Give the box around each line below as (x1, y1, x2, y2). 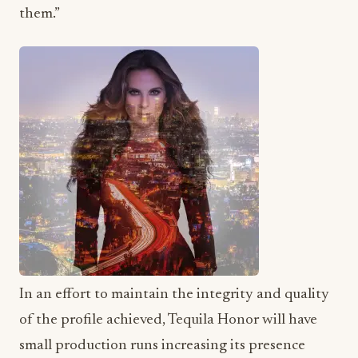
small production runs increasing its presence (19, 338, 305, 354)
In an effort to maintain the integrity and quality (19, 287, 329, 303)
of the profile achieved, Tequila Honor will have (19, 312, 317, 328)
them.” (19, 6, 60, 22)
